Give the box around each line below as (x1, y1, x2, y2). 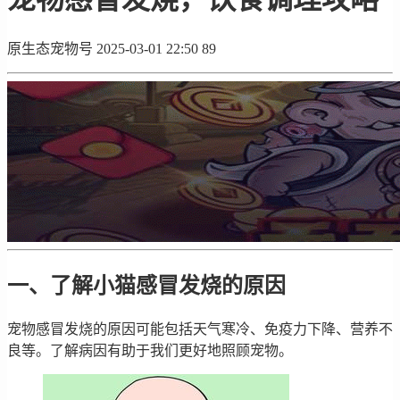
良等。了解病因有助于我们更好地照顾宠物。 (7, 343, 293, 359)
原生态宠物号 (7, 40, 93, 56)
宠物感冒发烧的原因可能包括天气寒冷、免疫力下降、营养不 (7, 321, 393, 337)
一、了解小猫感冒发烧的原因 (7, 274, 286, 298)
